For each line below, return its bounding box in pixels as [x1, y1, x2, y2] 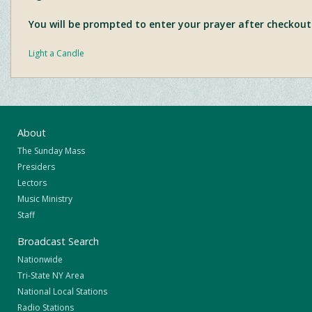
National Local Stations [17, 285, 107, 297]
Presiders [17, 160, 55, 173]
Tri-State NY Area [17, 269, 84, 281]
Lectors [17, 176, 47, 189]
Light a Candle [29, 47, 84, 59]
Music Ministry [17, 192, 72, 205]
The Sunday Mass [17, 144, 85, 157]
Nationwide [17, 253, 63, 265]
